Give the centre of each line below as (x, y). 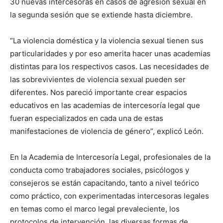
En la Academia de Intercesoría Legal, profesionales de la (110, 157)
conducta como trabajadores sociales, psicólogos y (100, 170)
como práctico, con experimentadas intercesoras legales (110, 196)
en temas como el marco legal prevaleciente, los (95, 209)
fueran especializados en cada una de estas (87, 118)
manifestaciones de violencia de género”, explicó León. (107, 131)
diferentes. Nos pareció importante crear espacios (99, 93)
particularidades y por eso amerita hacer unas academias (110, 54)
